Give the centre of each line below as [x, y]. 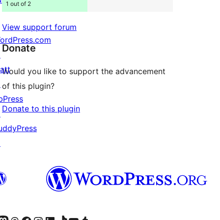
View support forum [39, 27]
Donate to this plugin [41, 108]
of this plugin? [28, 86]
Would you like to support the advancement [84, 71]
